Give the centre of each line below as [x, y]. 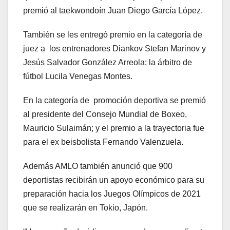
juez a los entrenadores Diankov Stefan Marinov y [114, 49]
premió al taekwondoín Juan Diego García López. [113, 11]
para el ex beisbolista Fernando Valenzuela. [103, 142]
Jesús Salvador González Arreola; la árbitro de [108, 63]
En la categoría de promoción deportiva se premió [114, 101]
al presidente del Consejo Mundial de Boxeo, [105, 114]
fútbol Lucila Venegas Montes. [78, 76]
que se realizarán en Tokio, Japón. [85, 208]
